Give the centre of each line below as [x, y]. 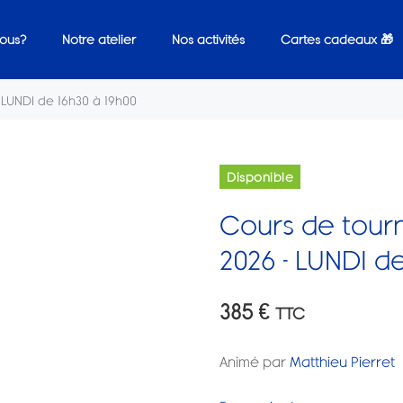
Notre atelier [99, 40]
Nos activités [208, 40]
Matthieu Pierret [342, 362]
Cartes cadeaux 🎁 [336, 40]
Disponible [260, 177]
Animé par [255, 362]
